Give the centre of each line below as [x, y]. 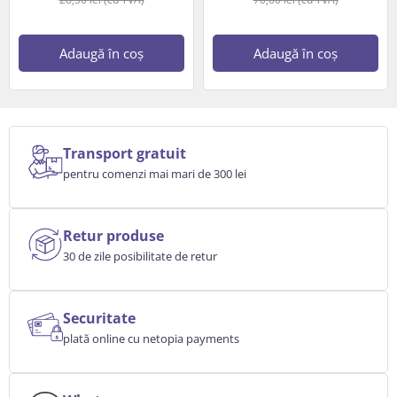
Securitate [99, 318]
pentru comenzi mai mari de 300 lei [155, 173]
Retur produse [113, 235]
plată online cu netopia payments [151, 338]
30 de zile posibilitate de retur [140, 256]
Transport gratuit [125, 153]
